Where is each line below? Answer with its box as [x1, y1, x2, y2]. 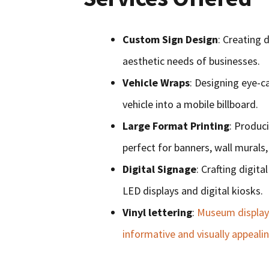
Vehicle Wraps [122, 76, 190, 90]
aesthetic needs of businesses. [122, 54, 261, 68]
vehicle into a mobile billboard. [122, 97, 259, 112]
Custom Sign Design [122, 32, 219, 47]
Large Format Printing [122, 119, 230, 133]
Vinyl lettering [122, 205, 193, 220]
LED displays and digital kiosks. [122, 184, 264, 198]
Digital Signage [122, 162, 197, 177]
